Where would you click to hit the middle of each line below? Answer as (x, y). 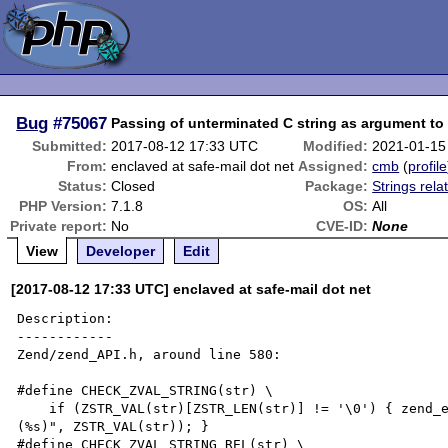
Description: (65, 318)
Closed (133, 186)
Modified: (336, 146)
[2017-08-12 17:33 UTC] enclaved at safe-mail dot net (191, 289)
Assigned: (333, 166)
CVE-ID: (342, 226)
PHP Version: (63, 206)
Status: (83, 186)
